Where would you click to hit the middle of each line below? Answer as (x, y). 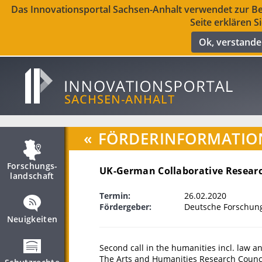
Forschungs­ (32, 166)
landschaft (32, 176)
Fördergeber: (125, 207)
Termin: (115, 196)
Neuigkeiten (32, 219)
